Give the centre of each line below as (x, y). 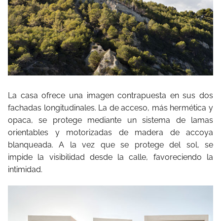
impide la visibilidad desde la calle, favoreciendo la (110, 157)
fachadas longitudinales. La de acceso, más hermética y (110, 108)
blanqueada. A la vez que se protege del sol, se (110, 145)
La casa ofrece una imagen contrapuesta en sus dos (110, 95)
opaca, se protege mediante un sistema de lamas (110, 120)
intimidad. (25, 169)
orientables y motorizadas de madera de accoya (110, 132)
